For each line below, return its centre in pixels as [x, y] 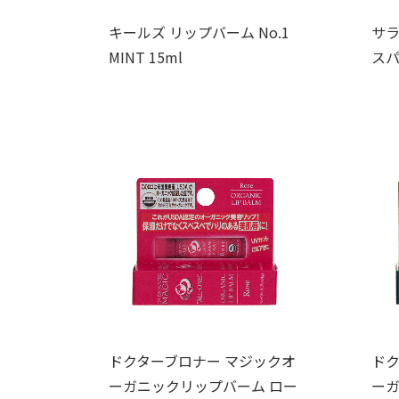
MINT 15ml [146, 57]
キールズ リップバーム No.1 [199, 32]
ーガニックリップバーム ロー [203, 385]
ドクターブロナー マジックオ [202, 360]
